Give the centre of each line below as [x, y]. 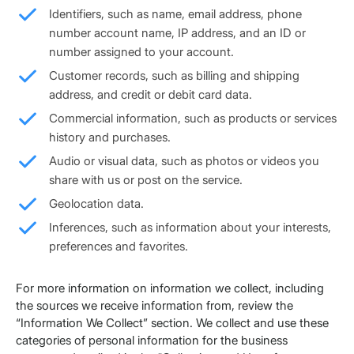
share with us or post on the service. [146, 180]
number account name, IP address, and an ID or [177, 33]
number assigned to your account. [141, 52]
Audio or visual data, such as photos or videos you [184, 161]
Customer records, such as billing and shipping [174, 76]
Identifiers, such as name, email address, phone [175, 14]
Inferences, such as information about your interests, [190, 228]
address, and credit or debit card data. [151, 95]
